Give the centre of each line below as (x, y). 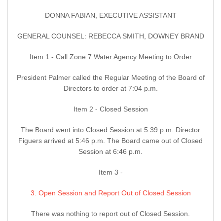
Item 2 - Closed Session (110, 109)
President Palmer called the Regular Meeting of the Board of (110, 78)
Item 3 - (110, 172)
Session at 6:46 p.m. (110, 152)
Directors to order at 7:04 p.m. (110, 89)
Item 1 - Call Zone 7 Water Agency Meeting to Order (110, 57)
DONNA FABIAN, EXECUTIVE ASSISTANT (110, 16)
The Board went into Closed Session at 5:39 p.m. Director (110, 130)
